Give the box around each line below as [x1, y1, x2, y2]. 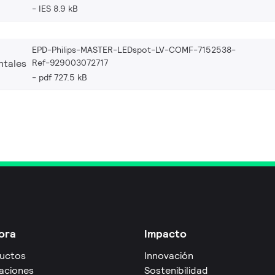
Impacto [144, 226, 187, 241]
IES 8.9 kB [39, 2, 78, 14]
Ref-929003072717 [32, 56, 108, 68]
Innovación [144, 249, 193, 262]
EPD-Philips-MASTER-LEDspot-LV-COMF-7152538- [32, 44, 236, 55]
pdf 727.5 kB [39, 71, 87, 83]
